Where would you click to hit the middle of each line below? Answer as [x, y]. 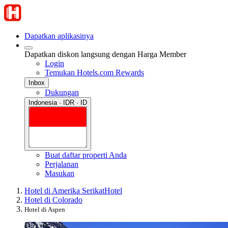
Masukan [60, 173]
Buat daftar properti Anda [86, 155]
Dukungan [62, 92]
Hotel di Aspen [45, 209]
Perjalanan [62, 164]
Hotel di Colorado [53, 199]
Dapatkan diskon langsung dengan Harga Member [105, 54]
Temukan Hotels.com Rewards [94, 73]
